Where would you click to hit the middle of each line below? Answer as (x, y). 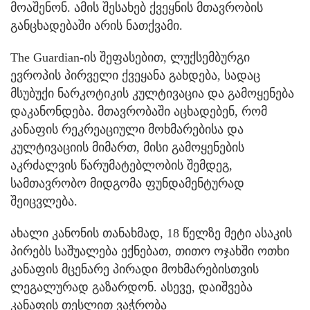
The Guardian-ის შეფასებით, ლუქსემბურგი (130, 57)
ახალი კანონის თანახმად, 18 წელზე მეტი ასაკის (151, 233)
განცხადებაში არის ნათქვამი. (97, 25)
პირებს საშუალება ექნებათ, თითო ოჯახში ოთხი (150, 251)
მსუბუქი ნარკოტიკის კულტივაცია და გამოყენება (152, 93)
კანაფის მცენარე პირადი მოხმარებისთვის (135, 269)
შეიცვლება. (44, 201)
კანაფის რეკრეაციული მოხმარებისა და (127, 129)
